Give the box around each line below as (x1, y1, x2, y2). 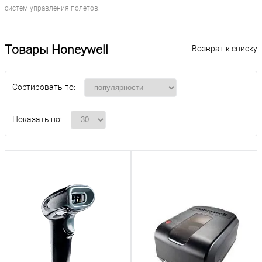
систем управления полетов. (5, 4, 100, 13)
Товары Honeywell (5, 43, 108, 57)
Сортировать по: (12, 82, 75, 92)
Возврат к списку (192, 44, 257, 54)
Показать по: (12, 115, 62, 125)
